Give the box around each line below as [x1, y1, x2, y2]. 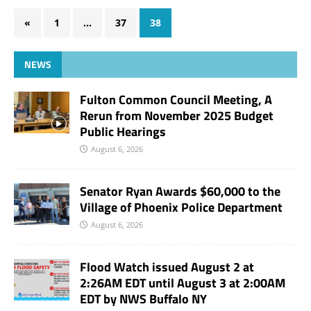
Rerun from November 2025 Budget [80, 106, 274, 125]
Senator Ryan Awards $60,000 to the [80, 181, 280, 201]
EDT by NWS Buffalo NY [80, 289, 207, 308]
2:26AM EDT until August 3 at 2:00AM [80, 273, 285, 292]
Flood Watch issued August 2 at [80, 257, 254, 276]
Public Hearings [80, 121, 166, 141]
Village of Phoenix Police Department [80, 197, 283, 217]
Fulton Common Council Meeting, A [80, 90, 272, 109]
